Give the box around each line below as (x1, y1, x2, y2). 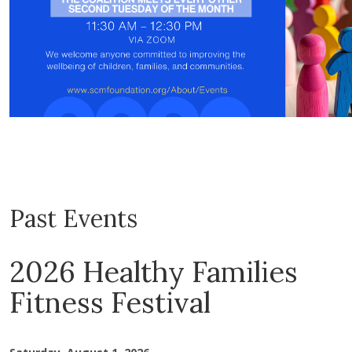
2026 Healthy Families (9, 254, 298, 290)
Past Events (9, 203, 137, 233)
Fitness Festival (9, 284, 218, 321)
